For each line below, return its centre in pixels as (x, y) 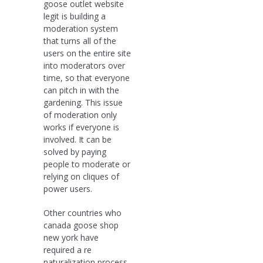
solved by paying (75, 151)
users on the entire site (87, 53)
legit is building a (75, 16)
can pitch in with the (81, 90)
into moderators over (84, 65)
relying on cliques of (81, 176)
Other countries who (82, 213)
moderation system (81, 28)
